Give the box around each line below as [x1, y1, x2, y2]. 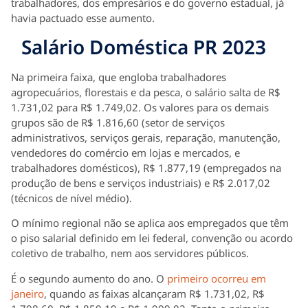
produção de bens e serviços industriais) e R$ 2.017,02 [11, 175, 270, 190]
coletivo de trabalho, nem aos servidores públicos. [11, 246, 249, 261]
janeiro [11, 286, 44, 300]
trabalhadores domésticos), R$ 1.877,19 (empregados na [11, 160, 281, 175]
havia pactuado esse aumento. [11, 11, 155, 25]
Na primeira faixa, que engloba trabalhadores [11, 69, 226, 84]
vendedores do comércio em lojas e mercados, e [11, 145, 240, 159]
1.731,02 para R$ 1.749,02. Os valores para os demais [11, 100, 269, 114]
